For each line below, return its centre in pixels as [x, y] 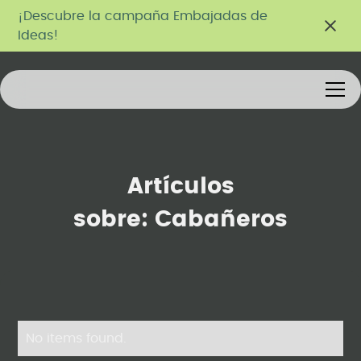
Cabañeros [221, 220]
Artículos [180, 187]
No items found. [77, 338]
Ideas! [39, 35]
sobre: [114, 220]
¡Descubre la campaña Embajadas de [143, 16]
